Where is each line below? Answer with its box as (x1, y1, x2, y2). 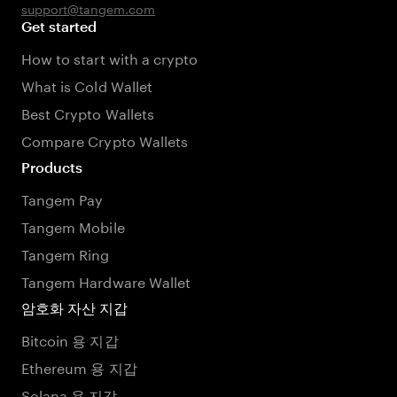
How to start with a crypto (21, 46, 198, 68)
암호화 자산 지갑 (21, 300, 128, 316)
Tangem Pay (21, 187, 104, 209)
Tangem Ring (21, 242, 110, 264)
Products (21, 159, 83, 175)
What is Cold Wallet (21, 74, 152, 96)
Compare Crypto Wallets (21, 128, 189, 151)
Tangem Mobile (21, 214, 125, 237)
